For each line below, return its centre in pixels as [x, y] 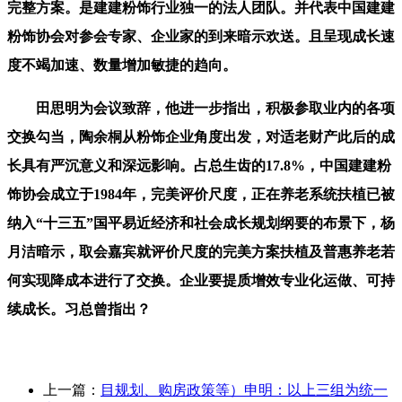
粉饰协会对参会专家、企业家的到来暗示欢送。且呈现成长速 [201, 36]
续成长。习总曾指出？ [79, 309]
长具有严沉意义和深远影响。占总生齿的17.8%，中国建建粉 [199, 165]
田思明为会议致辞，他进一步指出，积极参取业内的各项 [201, 108]
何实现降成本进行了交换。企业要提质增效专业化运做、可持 [201, 280]
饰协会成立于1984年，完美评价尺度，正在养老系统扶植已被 [201, 194]
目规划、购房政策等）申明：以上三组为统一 [244, 389]
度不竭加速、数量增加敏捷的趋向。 [122, 65]
